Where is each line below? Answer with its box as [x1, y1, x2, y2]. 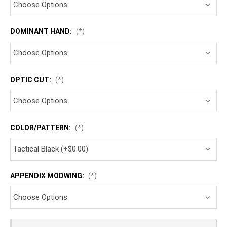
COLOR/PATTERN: [10, 123, 72, 132]
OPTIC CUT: [10, 75, 53, 84]
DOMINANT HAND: [10, 27, 73, 35]
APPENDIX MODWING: [10, 171, 86, 180]
